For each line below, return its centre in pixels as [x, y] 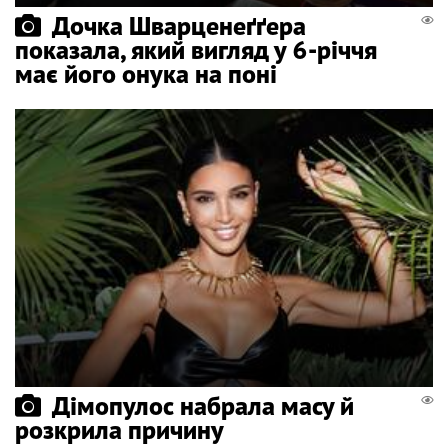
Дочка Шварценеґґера [179, 25]
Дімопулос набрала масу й [203, 406]
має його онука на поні [146, 73]
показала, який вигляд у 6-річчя [196, 49]
